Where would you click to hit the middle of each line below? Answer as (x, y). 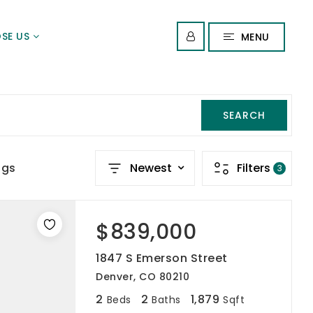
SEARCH (244, 115)
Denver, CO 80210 (143, 277)
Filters (254, 168)
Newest (151, 168)
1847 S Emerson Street (162, 258)
